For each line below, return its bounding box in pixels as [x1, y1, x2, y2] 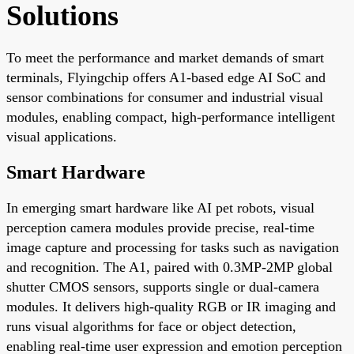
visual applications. [6, 128, 117, 145]
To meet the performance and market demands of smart [6, 49, 324, 66]
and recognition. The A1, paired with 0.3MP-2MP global [6, 258, 333, 275]
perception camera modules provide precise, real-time [6, 219, 314, 235]
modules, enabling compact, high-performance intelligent [6, 108, 335, 125]
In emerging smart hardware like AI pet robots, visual [6, 199, 314, 216]
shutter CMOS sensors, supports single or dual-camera [6, 278, 319, 295]
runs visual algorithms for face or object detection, [6, 318, 296, 334]
